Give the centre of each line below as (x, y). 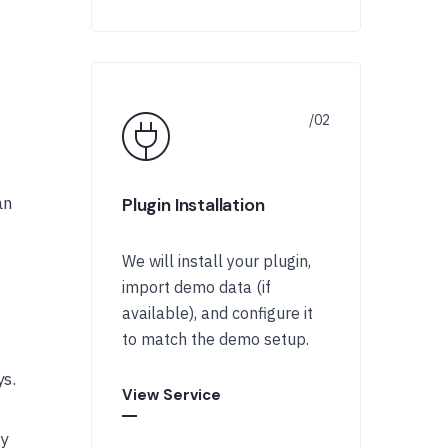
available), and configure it (217, 313)
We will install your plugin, (216, 261)
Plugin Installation (193, 205)
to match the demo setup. (215, 339)
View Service (171, 395)
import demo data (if (196, 287)
